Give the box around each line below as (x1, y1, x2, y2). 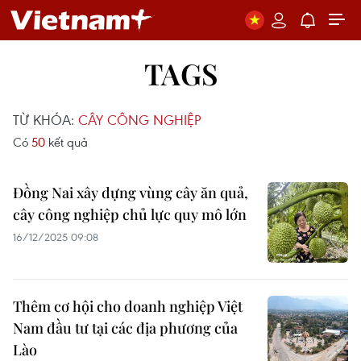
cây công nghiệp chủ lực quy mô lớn (13, 205, 247, 224)
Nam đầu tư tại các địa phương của (13, 318, 238, 338)
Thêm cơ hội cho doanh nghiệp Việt (13, 297, 243, 316)
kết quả (45, 134, 88, 150)
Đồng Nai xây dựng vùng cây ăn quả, (13, 183, 248, 202)
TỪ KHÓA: (13, 110, 78, 129)
